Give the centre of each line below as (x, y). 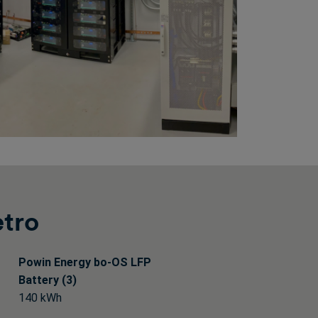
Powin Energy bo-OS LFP (85, 262)
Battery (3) (48, 280)
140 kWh (40, 297)
